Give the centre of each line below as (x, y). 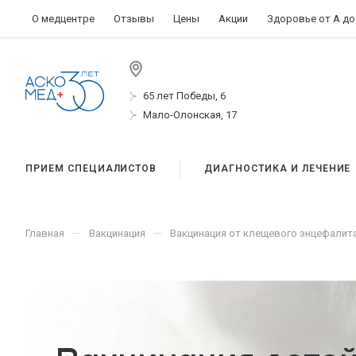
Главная (45, 233)
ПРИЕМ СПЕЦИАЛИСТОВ (91, 168)
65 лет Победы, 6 (184, 95)
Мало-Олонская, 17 (190, 114)
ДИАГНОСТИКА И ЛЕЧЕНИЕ (278, 168)
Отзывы (133, 18)
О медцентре (63, 18)
